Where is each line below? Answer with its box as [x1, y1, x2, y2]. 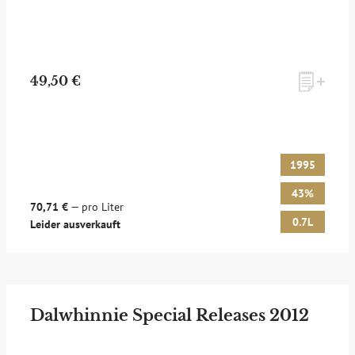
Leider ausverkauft [30, 217, 120, 231]
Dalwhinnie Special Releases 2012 [30, 306, 309, 325]
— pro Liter [68, 200, 124, 214]
